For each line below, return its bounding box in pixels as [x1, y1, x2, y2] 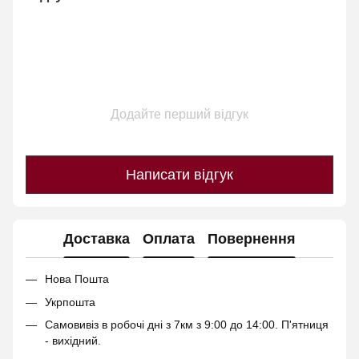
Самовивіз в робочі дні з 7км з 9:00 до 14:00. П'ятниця [45, 318, 329, 332]
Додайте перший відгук [111, 107, 248, 122]
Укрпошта [45, 295, 99, 309]
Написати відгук [126, 166, 233, 183]
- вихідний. [45, 334, 101, 348]
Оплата [143, 230, 195, 247]
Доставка [63, 230, 130, 247]
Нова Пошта [45, 272, 109, 286]
